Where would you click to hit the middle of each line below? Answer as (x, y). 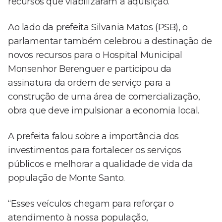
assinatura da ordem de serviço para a (89, 83)
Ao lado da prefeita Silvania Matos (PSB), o (98, 28)
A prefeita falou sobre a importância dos (94, 137)
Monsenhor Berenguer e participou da (90, 69)
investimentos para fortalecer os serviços (95, 150)
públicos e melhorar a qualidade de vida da (101, 164)
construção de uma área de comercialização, (104, 97)
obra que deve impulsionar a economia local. (104, 111)
